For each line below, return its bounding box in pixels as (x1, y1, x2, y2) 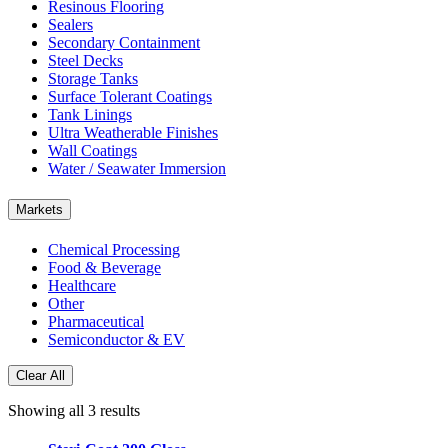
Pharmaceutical (48, 313, 144, 331)
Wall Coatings (48, 141, 137, 159)
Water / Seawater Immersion (48, 159, 226, 177)
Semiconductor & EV (48, 331, 185, 349)
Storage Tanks (48, 69, 138, 87)
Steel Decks (48, 51, 123, 69)
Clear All (16, 368, 65, 384)
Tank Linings (48, 105, 132, 123)
